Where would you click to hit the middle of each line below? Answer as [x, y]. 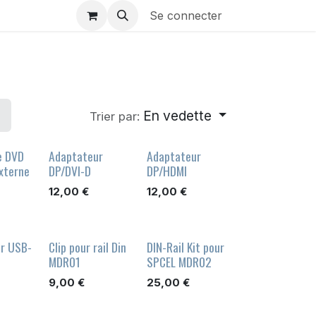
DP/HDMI [166, 171]
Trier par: [114, 116]
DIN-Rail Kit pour [185, 247]
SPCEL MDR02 [179, 262]
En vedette [177, 115]
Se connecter [186, 16]
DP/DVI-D [69, 171]
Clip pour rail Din [87, 247]
